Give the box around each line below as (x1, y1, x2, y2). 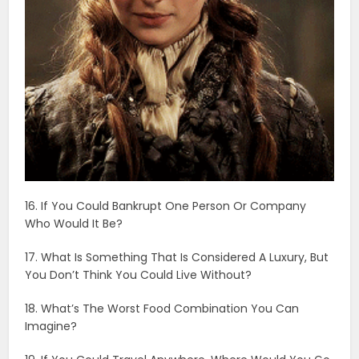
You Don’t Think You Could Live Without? (25, 266, 252, 283)
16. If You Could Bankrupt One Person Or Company (25, 197, 307, 214)
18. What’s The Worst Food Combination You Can (25, 300, 300, 317)
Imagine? (25, 317, 78, 334)
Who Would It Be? (25, 215, 123, 232)
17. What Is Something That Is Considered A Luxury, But (25, 248, 329, 265)
